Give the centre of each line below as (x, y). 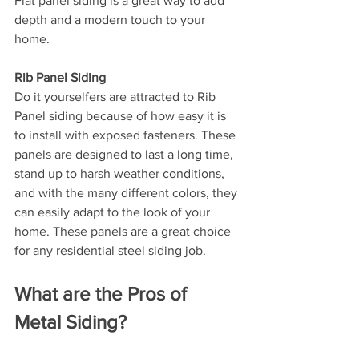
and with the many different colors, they (127, 193)
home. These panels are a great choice (124, 231)
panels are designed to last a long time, (125, 154)
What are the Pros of (103, 294)
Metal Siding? (71, 322)
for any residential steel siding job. (110, 250)
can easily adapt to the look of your (114, 212)
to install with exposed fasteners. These (127, 135)
